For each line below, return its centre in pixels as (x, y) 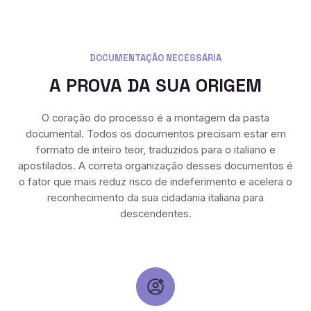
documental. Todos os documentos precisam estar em (155, 134)
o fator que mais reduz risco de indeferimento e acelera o (155, 182)
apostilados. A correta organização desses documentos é (155, 166)
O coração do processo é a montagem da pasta (155, 118)
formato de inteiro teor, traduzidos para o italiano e (155, 150)
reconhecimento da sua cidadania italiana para (155, 198)
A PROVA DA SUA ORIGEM (155, 85)
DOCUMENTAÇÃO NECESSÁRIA (155, 58)
